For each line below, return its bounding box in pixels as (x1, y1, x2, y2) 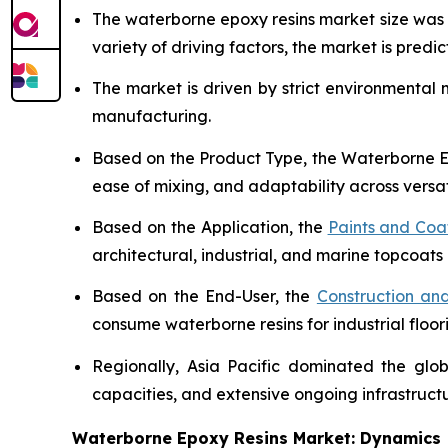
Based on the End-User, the (92, 286, 317, 307)
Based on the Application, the (92, 216, 328, 237)
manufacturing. (92, 106, 211, 127)
